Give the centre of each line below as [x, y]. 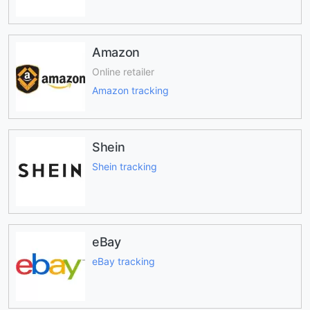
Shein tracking [125, 167]
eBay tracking [124, 262]
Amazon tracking [130, 90]
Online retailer [123, 72]
